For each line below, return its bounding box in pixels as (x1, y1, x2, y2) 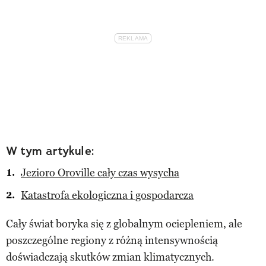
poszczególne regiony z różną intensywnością (6, 233, 218, 247)
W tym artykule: (6, 142, 94, 159)
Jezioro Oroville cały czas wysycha (21, 166, 179, 179)
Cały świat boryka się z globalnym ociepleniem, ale (6, 217, 242, 230)
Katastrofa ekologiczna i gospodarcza (21, 188, 194, 202)
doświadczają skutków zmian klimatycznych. (6, 250, 214, 264)
